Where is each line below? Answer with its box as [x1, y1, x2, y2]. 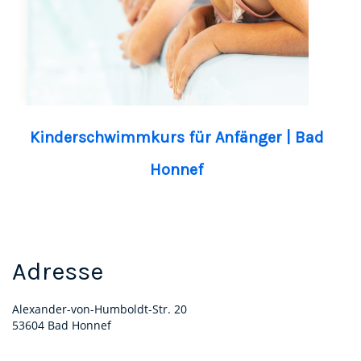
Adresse [12, 256, 103, 286]
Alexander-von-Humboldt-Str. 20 [12, 301, 187, 317]
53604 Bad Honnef [12, 317, 111, 333]
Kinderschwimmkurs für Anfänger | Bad [29, 127, 324, 147]
